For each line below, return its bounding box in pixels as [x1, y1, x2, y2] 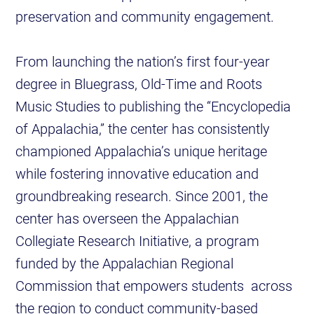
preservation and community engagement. [15, 7, 282, 26]
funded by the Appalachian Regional [15, 254, 234, 273]
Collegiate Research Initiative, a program [15, 231, 260, 250]
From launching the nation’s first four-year [15, 52, 271, 71]
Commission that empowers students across [15, 276, 293, 295]
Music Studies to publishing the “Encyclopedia [15, 97, 292, 116]
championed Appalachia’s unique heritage [15, 142, 268, 161]
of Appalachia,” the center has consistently [15, 119, 271, 138]
